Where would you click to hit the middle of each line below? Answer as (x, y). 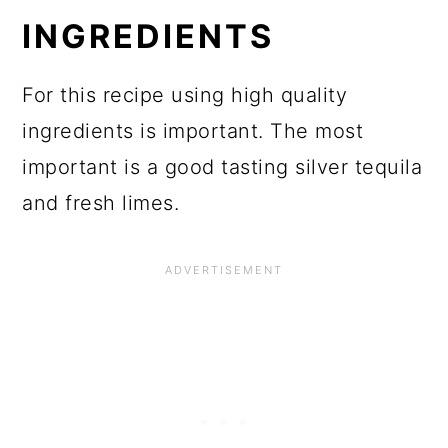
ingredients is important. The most (193, 131)
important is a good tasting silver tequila (222, 167)
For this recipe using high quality (185, 95)
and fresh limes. (101, 203)
